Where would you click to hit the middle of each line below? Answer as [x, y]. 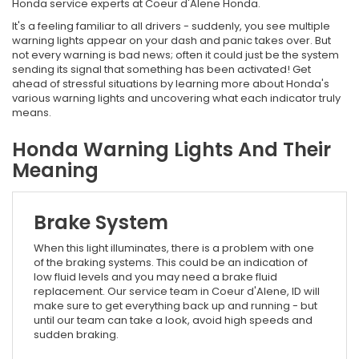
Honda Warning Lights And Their [171, 150]
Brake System [101, 223]
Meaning [55, 171]
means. [32, 113]
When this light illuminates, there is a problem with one [174, 248]
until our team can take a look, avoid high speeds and [173, 321]
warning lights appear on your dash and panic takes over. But [171, 41]
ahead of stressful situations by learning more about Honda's [171, 84]
